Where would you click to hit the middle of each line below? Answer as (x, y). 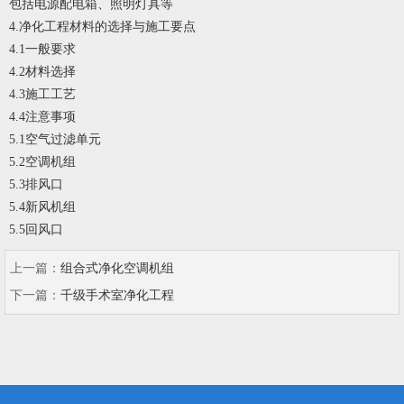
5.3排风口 (36, 185)
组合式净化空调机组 (117, 269)
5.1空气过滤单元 (55, 140)
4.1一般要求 (42, 50)
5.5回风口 (36, 230)
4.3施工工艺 (42, 95)
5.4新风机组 (42, 207)
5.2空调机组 (42, 162)
